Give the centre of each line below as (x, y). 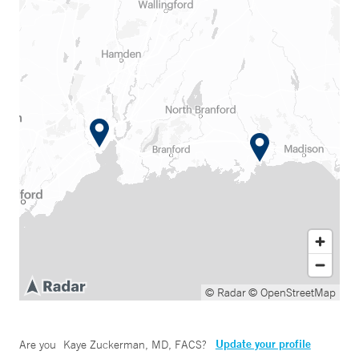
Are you (39, 345)
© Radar (226, 292)
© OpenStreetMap (292, 292)
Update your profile (263, 344)
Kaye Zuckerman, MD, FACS (132, 345)
